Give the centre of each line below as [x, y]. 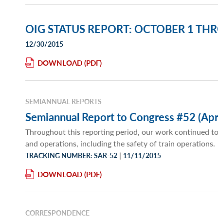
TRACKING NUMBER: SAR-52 [71, 155]
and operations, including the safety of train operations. [120, 144]
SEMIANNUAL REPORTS [64, 101]
